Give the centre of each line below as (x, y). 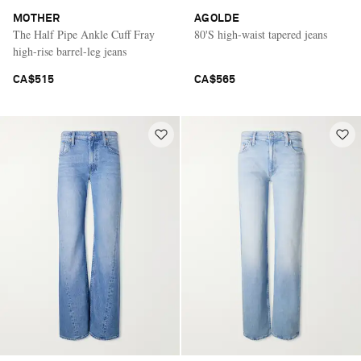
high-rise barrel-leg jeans (70, 52)
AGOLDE (217, 19)
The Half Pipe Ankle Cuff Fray (84, 35)
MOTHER (37, 19)
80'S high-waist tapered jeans (261, 35)
